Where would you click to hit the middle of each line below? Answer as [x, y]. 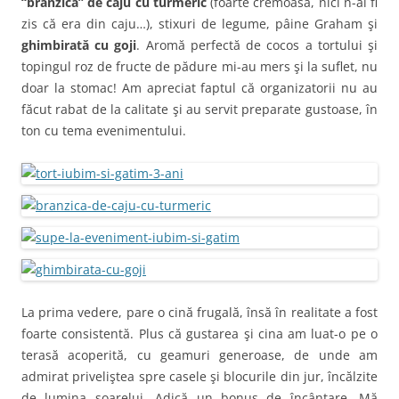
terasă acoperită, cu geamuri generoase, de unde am [199, 354]
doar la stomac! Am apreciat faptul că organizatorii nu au [199, 87]
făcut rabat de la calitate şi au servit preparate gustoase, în [199, 109]
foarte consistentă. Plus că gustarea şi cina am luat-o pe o [199, 333]
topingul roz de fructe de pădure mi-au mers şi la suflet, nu [199, 66]
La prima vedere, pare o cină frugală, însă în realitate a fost [199, 312]
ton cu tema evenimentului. [104, 130]
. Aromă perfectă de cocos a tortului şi [257, 45]
